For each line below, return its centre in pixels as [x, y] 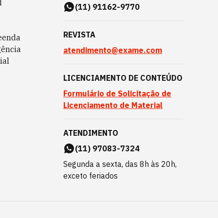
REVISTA [79, 35]
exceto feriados [91, 176]
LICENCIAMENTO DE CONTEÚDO [123, 78]
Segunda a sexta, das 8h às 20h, [120, 164]
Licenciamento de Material [113, 105]
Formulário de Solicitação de [117, 93]
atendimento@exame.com [113, 50]
